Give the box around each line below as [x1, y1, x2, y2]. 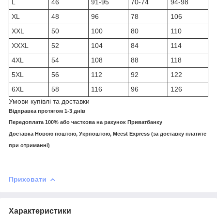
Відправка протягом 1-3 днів [9, 108, 85, 114]
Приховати [9, 175, 46, 184]
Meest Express [113, 131, 150, 137]
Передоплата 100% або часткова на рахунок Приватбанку [9, 119, 162, 125]
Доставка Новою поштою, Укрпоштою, [9, 131, 113, 137]
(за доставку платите [150, 131, 206, 137]
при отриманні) [9, 142, 50, 149]
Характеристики [9, 206, 71, 215]
